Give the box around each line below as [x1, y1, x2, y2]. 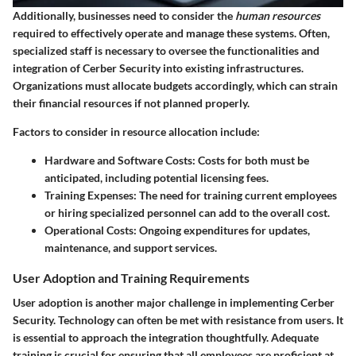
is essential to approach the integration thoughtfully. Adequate [13, 331, 319, 345]
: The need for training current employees [133, 188, 337, 202]
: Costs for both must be [192, 153, 309, 167]
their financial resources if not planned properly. [13, 96, 250, 110]
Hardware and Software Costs [44, 153, 192, 167]
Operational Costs [44, 223, 133, 237]
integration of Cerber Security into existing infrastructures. [13, 61, 304, 75]
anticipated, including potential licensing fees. [44, 171, 269, 184]
